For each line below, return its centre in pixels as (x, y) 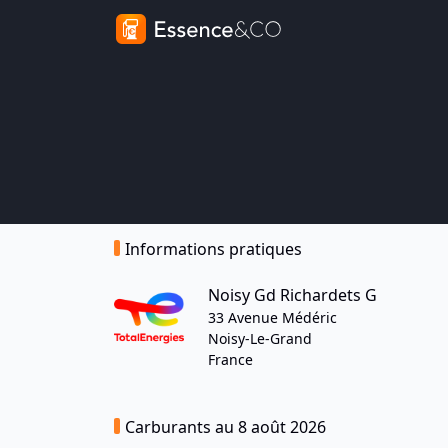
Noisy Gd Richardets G (292, 295)
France (230, 359)
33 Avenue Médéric (272, 317)
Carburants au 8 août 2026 (225, 427)
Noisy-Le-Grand (260, 338)
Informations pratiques (213, 249)
